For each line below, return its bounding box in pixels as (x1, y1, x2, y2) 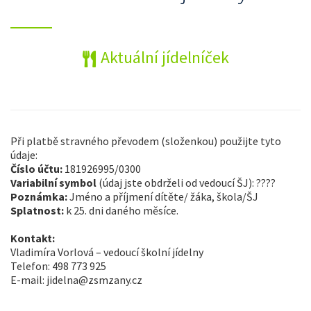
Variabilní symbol (10, 176, 99, 190)
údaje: (10, 148, 37, 162)
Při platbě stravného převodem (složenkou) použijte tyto (10, 134, 281, 149)
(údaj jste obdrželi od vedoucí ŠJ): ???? (99, 176, 276, 190)
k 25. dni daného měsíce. (66, 203, 178, 218)
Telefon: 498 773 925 (10, 259, 106, 274)
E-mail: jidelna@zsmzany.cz (10, 273, 142, 287)
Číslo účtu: (10, 162, 62, 176)
